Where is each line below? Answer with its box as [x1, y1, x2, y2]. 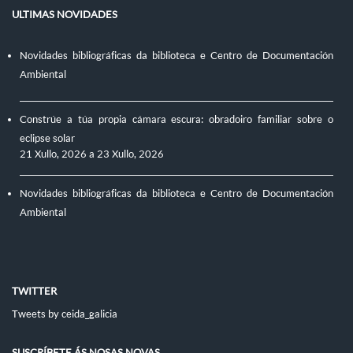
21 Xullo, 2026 [20, 147, 87, 160]
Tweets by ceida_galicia [12, 307, 117, 320]
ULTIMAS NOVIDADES [12, 7, 117, 20]
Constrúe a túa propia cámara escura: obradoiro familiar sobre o [20, 112, 333, 125]
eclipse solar [20, 131, 75, 144]
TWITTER [12, 284, 57, 297]
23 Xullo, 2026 [97, 147, 164, 160]
